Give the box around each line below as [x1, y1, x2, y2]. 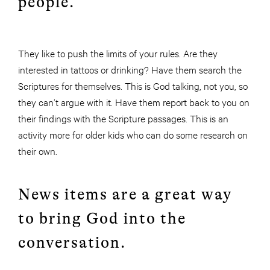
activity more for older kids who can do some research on [18, 128, 248, 141]
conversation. [18, 234, 126, 252]
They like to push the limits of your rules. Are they [18, 46, 218, 60]
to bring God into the [18, 210, 186, 228]
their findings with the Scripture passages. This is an [18, 111, 228, 125]
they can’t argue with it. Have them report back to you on [18, 95, 250, 108]
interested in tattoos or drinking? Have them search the [18, 63, 242, 76]
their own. [18, 144, 57, 157]
